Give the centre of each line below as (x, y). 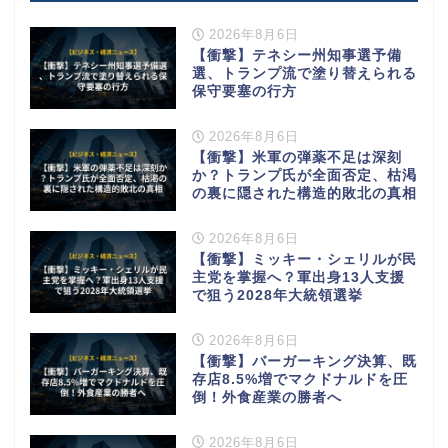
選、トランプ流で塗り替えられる (304, 74)
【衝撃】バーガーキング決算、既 (304, 361)
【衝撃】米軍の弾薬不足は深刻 (296, 157)
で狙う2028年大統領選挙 (277, 295)
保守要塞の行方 (244, 92)
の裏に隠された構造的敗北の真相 (304, 193)
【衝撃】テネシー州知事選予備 (296, 56)
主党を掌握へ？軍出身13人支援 (298, 277)
